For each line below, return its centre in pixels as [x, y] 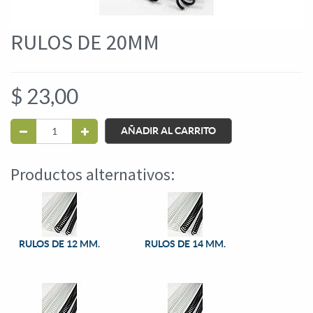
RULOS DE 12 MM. [59, 244]
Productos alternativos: [93, 174]
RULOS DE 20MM [85, 42]
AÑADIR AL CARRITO [168, 130]
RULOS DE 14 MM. [185, 244]
